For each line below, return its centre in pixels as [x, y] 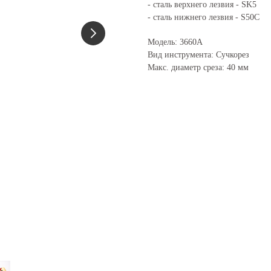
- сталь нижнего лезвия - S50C [204, 18]
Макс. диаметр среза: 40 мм [198, 68]
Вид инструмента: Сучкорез [198, 55]
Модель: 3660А [175, 42]
